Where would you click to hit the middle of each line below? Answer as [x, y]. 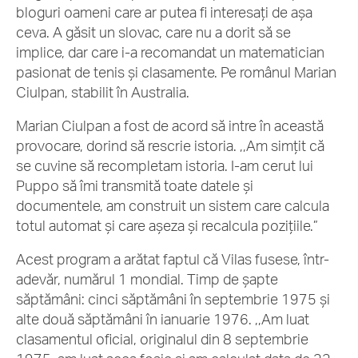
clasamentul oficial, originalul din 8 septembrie [162, 339]
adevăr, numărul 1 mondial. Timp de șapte [147, 279]
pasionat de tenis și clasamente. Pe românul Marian [176, 72]
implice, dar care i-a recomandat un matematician [170, 52]
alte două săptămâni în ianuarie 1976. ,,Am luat [163, 319]
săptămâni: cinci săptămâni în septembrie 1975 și [173, 299]
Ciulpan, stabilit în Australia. [104, 92]
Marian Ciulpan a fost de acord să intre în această [170, 125]
